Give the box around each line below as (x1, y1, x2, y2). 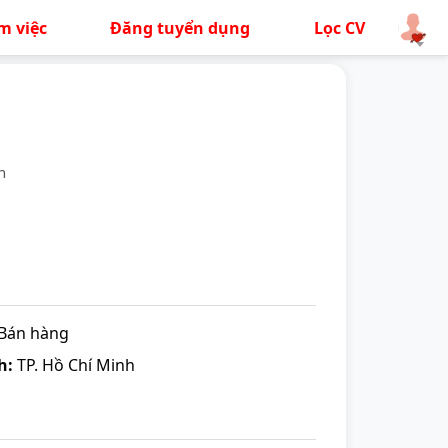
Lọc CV (313, 16, 365, 39)
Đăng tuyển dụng (110, 16, 251, 39)
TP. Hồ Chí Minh (13, 354, 135, 376)
